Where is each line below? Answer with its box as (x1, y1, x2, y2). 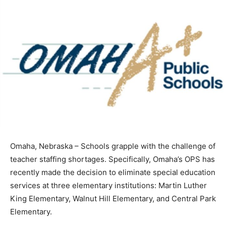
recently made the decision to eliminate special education (10, 167, 215, 178)
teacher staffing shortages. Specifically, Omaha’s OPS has (10, 154, 215, 164)
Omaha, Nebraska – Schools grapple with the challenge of (10, 141, 215, 151)
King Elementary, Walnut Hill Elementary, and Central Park (10, 194, 216, 204)
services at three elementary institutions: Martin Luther (10, 181, 207, 191)
